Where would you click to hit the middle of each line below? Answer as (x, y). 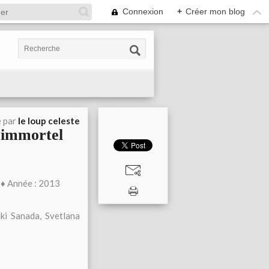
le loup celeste (49, 121)
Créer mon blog (215, 11)
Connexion (143, 11)
